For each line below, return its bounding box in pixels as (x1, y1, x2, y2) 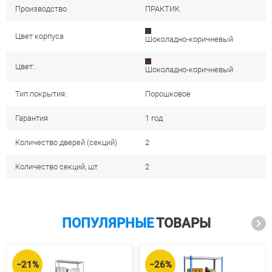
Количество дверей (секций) (15, 137, 117, 147)
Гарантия (15, 113, 48, 123)
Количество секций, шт (15, 161, 98, 171)
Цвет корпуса (15, 31, 64, 41)
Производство (15, 4, 67, 13)
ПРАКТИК (145, 4, 180, 13)
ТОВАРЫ (153, 215, 211, 231)
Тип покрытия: (15, 89, 67, 98)
